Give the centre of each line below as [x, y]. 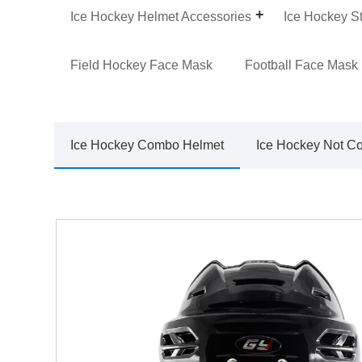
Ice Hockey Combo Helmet [147, 145]
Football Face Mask [302, 65]
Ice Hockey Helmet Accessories [161, 16]
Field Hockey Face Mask [142, 65]
